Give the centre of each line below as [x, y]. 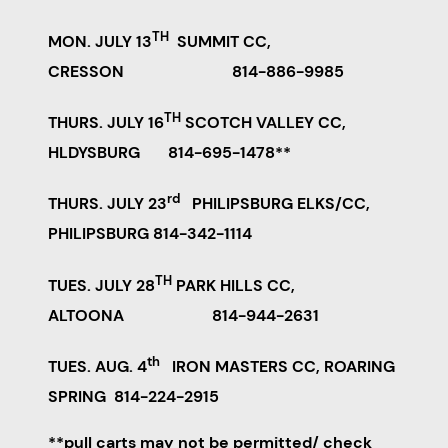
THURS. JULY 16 [106, 123]
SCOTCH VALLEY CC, [263, 123]
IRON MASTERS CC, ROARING [277, 367]
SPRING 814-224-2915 [133, 397]
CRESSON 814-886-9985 [196, 71]
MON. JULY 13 [100, 41]
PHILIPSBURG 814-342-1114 [150, 234]
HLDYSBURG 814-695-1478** [169, 153]
